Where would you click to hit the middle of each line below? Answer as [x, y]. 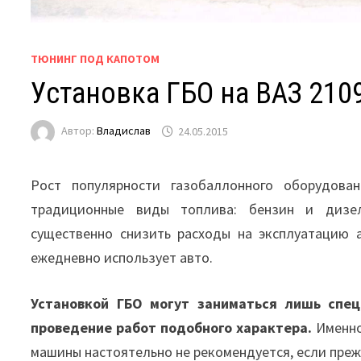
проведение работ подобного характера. [172, 328]
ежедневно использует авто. [122, 258]
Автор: [79, 131]
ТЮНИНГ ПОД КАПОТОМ [95, 59]
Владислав [124, 131]
